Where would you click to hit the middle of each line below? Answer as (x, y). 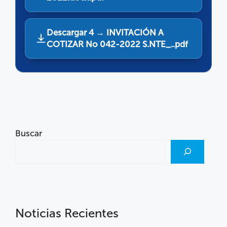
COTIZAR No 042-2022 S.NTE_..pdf (117, 44)
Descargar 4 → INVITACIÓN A (105, 32)
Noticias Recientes (67, 213)
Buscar (29, 133)
